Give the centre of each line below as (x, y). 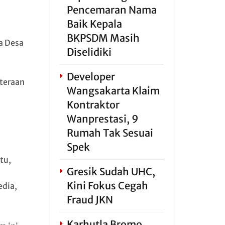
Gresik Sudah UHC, (111, 172)
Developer (91, 77)
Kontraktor (93, 105)
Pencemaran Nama (111, 10)
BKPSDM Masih (103, 38)
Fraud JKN (90, 200)
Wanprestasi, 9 (102, 119)
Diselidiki (89, 52)
